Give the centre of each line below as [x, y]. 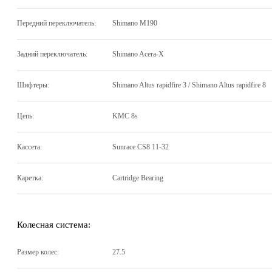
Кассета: [29, 147]
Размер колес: [38, 252]
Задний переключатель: [52, 54]
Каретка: [30, 178]
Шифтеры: [33, 85]
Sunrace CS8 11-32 [141, 147]
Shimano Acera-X [138, 54]
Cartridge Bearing [138, 178]
